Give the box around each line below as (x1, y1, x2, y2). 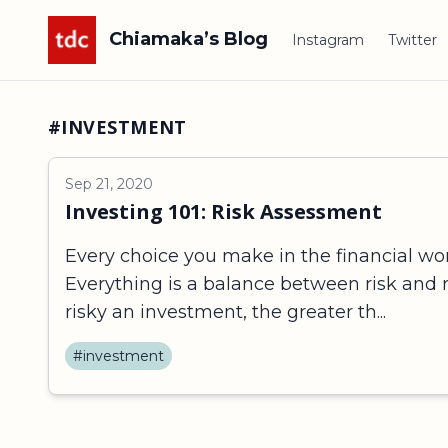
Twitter (388, 31, 437, 49)
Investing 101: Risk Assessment (65, 198, 382, 225)
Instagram (292, 31, 364, 49)
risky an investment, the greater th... (65, 301, 386, 323)
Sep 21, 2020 (65, 175, 153, 193)
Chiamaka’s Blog (104, 27, 268, 50)
